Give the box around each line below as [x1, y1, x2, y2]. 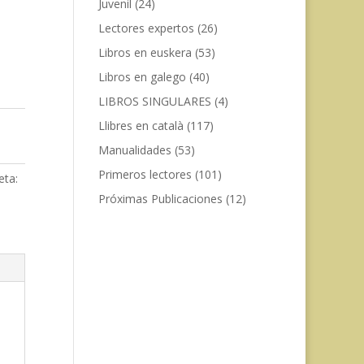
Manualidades [97, 142, 171, 158]
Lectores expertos [97, 20, 194, 36]
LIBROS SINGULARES [97, 93, 211, 109]
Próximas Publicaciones [97, 191, 223, 206]
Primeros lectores [97, 167, 192, 182]
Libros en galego [97, 69, 186, 84]
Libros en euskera [97, 45, 192, 60]
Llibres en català [97, 118, 184, 133]
